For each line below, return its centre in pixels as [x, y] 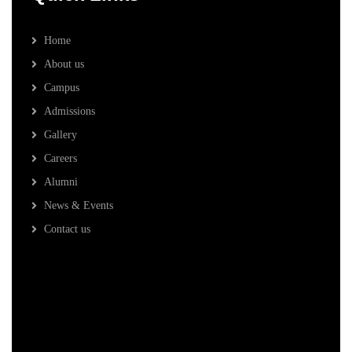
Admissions [70, 112]
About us [64, 64]
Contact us [67, 229]
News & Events [79, 206]
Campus [62, 88]
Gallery [60, 135]
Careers [60, 159]
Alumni [61, 182]
